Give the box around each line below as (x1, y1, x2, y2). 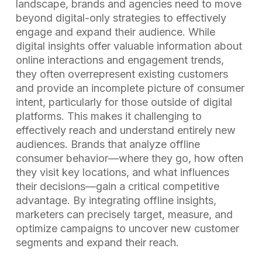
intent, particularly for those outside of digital (15, 96, 232, 108)
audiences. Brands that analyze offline (15, 138, 200, 150)
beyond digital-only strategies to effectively (15, 12, 226, 24)
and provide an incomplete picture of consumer (15, 82, 244, 94)
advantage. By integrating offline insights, (15, 194, 216, 206)
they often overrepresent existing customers (15, 68, 228, 80)
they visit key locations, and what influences (15, 166, 229, 178)
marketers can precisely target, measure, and (15, 208, 233, 220)
